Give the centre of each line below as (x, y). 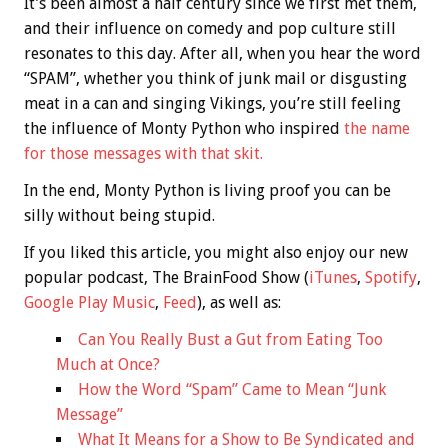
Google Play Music (89, 303)
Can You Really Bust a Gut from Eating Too (230, 340)
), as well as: (239, 303)
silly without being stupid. (119, 216)
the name (377, 129)
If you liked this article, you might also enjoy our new (216, 253)
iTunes (333, 278)
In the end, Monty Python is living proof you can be (207, 191)
